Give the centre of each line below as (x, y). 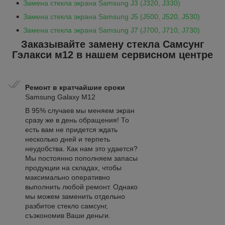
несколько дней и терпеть (68, 139)
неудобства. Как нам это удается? (81, 148)
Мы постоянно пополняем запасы (81, 158)
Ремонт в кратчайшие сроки (75, 87)
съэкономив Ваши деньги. (68, 215)
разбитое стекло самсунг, (67, 206)
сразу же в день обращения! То (77, 120)
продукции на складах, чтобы (73, 167)
